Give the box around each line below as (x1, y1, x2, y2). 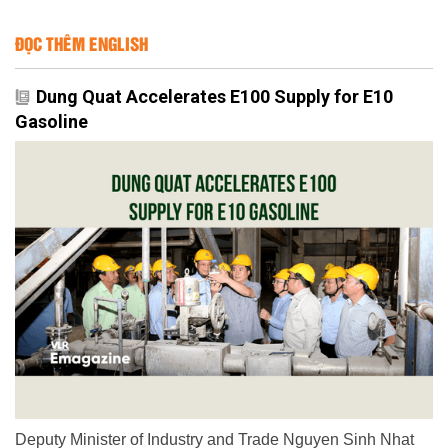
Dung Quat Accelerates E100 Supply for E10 (36, 85, 393, 107)
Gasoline (15, 110, 88, 132)
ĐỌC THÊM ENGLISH (15, 29, 148, 56)
